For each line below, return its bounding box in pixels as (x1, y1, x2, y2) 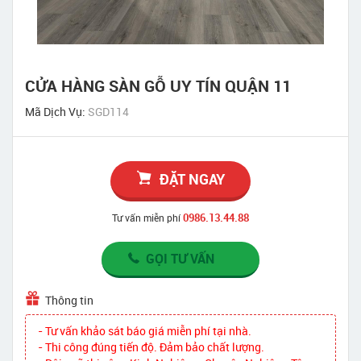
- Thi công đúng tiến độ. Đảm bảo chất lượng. (38, 339, 264, 355)
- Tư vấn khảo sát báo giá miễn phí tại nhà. (38, 323, 251, 339)
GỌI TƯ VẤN (146, 250, 214, 268)
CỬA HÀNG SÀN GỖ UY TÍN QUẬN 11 (25, 75, 291, 98)
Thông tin (45, 293, 93, 309)
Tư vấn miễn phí (112, 211, 180, 225)
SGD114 (88, 104, 129, 120)
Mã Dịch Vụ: (25, 104, 88, 120)
